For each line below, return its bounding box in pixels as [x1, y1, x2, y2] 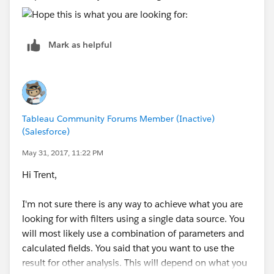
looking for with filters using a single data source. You [22, 212, 245, 224]
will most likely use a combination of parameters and [22, 227, 244, 239]
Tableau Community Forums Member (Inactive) [22, 113, 215, 124]
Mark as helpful [48, 39, 112, 50]
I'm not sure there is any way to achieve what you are [22, 198, 243, 210]
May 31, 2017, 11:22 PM [22, 147, 103, 158]
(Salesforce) [22, 125, 70, 137]
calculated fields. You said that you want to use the [22, 242, 234, 254]
